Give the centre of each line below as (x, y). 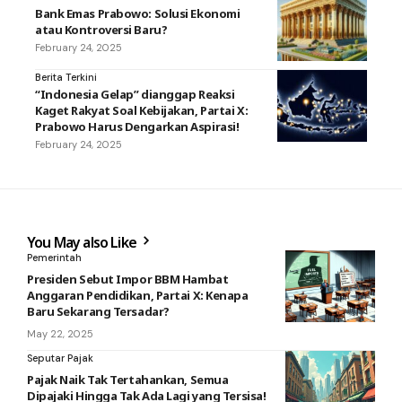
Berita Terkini (66, 77)
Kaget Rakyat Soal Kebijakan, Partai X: (142, 110)
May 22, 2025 (60, 333)
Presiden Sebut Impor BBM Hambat (128, 279)
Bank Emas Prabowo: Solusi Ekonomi (138, 13)
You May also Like (83, 242)
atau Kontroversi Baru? (101, 29)
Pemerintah (54, 257)
